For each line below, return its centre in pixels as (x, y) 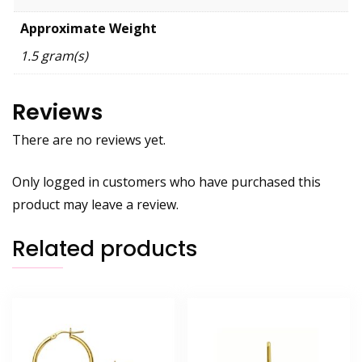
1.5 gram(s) (54, 55)
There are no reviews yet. (89, 140)
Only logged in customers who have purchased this (166, 182)
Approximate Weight (88, 28)
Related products (105, 249)
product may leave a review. (95, 205)
